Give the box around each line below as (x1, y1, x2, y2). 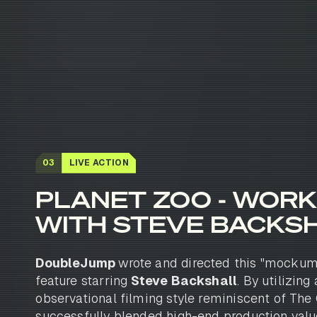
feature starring (35, 272, 132, 288)
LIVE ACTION (69, 157, 129, 168)
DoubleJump (35, 255, 119, 270)
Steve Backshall (131, 272, 238, 288)
